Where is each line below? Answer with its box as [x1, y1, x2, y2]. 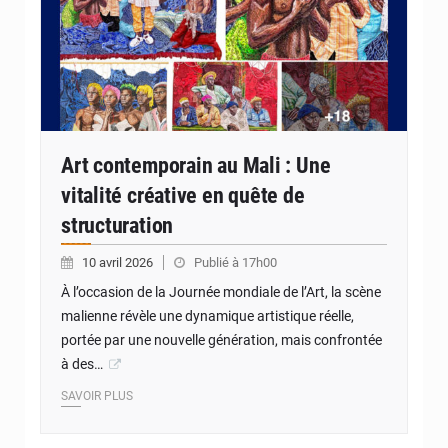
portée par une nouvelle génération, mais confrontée [61, 332, 382, 349]
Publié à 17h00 [194, 255, 277, 271]
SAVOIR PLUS [61, 389, 133, 404]
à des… [61, 356, 103, 373]
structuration [61, 213, 174, 239]
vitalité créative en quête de [61, 183, 305, 209]
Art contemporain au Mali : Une [61, 153, 331, 179]
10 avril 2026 [82, 255, 156, 271]
